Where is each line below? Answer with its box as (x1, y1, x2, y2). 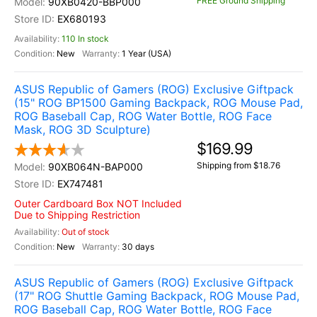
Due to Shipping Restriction (14, 209, 140, 221)
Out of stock (62, 226, 110, 237)
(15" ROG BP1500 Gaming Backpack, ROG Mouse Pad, (14, 96, 303, 110)
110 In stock (62, 33, 109, 44)
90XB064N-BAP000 (48, 161, 143, 173)
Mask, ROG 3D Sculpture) (14, 122, 151, 137)
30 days (121, 241, 154, 252)
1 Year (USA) (121, 48, 171, 59)
